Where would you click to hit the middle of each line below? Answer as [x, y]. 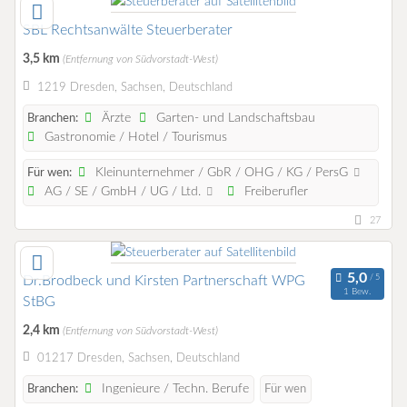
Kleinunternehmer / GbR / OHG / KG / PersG [222, 172]
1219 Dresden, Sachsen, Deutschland [134, 87]
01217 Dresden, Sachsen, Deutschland [138, 358]
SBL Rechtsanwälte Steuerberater [128, 30]
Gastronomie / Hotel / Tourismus [134, 137]
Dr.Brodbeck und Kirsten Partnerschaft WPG [164, 280]
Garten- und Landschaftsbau [234, 118]
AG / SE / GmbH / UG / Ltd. [123, 191]
